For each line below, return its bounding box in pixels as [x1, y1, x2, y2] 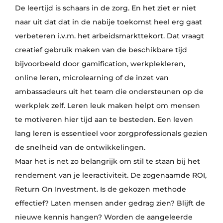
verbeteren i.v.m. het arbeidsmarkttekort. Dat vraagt [14, 31, 204, 40]
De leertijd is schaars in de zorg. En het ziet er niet [14, 3, 196, 12]
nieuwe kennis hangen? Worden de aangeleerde [14, 213, 193, 222]
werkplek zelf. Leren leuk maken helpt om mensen [14, 101, 200, 110]
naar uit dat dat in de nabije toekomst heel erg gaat [14, 17, 202, 26]
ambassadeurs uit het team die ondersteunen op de [14, 87, 204, 96]
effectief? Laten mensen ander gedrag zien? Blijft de [14, 199, 205, 208]
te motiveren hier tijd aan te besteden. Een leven [14, 115, 193, 124]
